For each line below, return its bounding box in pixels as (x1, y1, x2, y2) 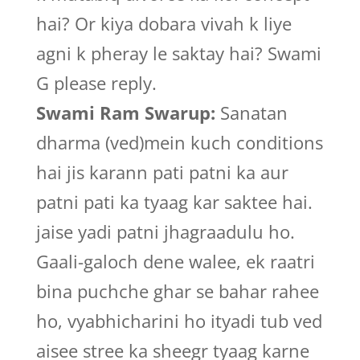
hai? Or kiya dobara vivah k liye (35, 11, 292, 35)
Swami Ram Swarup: (35, 100, 215, 125)
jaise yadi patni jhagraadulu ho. (35, 219, 295, 243)
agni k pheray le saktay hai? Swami (35, 41, 321, 65)
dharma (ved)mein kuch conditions (35, 130, 323, 154)
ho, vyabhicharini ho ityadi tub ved (35, 309, 322, 333)
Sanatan (215, 100, 288, 125)
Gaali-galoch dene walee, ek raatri (35, 249, 315, 273)
